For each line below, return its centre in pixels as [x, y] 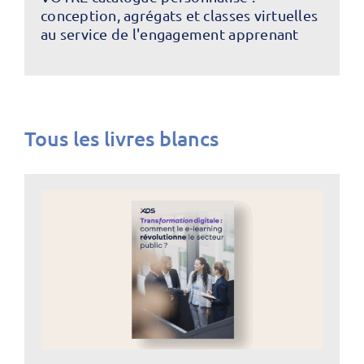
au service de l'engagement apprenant [169, 33]
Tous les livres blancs [121, 138]
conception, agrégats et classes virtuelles [179, 15]
